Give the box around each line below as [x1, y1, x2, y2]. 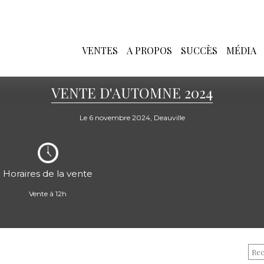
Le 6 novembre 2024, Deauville [79, 113, 185, 122]
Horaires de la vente [3, 168, 93, 179]
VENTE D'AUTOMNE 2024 [51, 83, 213, 102]
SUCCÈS [181, 44, 217, 57]
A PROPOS [127, 44, 172, 57]
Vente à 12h [29, 189, 67, 198]
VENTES [82, 44, 118, 57]
